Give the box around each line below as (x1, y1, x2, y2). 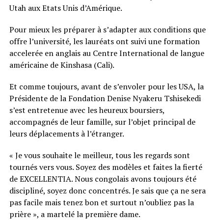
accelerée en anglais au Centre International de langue (9, 47, 204, 58)
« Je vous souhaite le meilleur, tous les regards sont (9, 149, 190, 161)
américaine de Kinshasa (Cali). (9, 59, 114, 70)
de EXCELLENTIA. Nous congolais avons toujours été (9, 173, 196, 184)
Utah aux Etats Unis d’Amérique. (9, 2, 122, 13)
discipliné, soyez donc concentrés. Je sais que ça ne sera (9, 185, 206, 196)
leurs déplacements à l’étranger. (9, 128, 124, 139)
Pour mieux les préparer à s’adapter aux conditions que (9, 24, 206, 35)
